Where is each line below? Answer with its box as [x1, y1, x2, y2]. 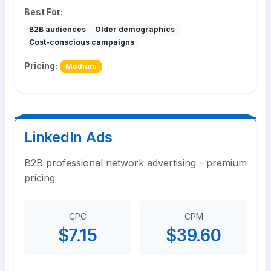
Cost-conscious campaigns [28, 37, 134, 47]
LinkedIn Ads [24, 128, 113, 146]
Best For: [24, 7, 63, 18]
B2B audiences [28, 25, 86, 34]
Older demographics [95, 25, 175, 34]
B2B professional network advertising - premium [24, 157, 247, 169]
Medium [65, 62, 97, 71]
